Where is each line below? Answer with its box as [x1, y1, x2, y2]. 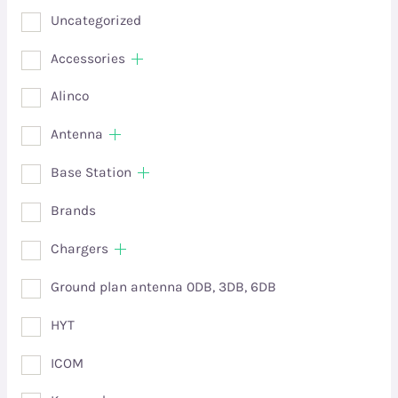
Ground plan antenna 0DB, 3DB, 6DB [50, 278, 276, 295]
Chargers [50, 240, 108, 257]
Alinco [50, 88, 89, 105]
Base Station [50, 164, 131, 181]
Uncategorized [50, 12, 141, 28]
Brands [50, 203, 96, 219]
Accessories [50, 50, 125, 67]
